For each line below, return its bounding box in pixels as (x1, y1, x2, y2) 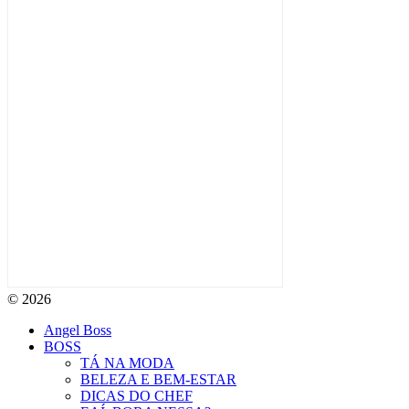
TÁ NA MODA (80, 355, 174, 372)
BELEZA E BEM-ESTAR (80, 372, 236, 388)
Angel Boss (44, 322, 111, 339)
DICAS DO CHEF (80, 388, 193, 404)
